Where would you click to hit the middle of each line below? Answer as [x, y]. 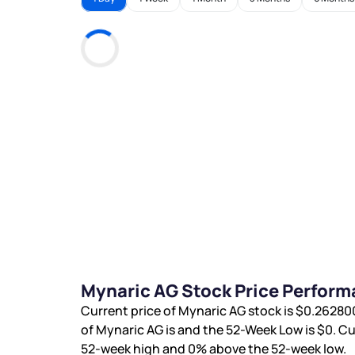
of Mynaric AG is [129, 330]
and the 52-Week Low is [247, 330]
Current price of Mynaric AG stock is [188, 311]
